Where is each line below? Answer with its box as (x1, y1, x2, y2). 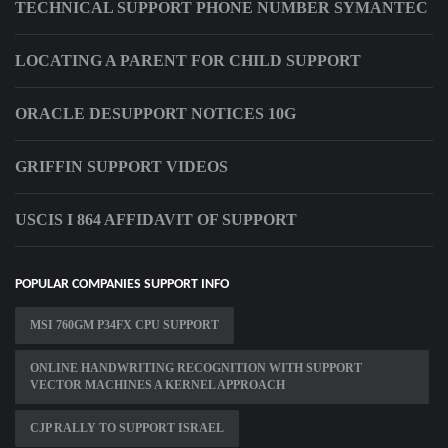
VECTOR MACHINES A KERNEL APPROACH (30, 378, 285, 393)
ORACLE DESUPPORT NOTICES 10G (15, 105, 296, 123)
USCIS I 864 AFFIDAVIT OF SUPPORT (15, 211, 297, 229)
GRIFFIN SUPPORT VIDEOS (15, 158, 228, 176)
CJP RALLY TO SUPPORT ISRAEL (30, 421, 224, 436)
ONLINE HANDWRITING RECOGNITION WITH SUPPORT (30, 361, 362, 376)
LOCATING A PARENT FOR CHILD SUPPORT (15, 52, 361, 70)
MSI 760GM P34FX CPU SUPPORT (30, 318, 219, 333)
